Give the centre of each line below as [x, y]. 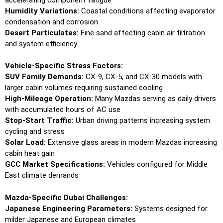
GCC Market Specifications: [55, 165]
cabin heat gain [30, 154]
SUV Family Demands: [44, 77]
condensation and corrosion [52, 22]
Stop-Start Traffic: [39, 121]
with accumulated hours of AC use [63, 110]
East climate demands [42, 175]
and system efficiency [41, 44]
